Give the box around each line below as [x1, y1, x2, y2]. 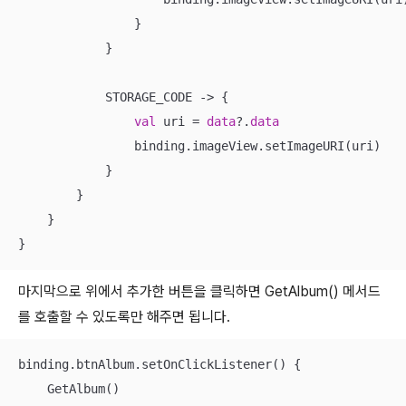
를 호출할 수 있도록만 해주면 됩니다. [18, 308, 230, 325]
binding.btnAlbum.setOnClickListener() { [18, 357, 301, 372]
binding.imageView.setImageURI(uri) [18, 139, 381, 153]
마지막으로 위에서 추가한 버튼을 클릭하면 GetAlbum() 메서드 [18, 283, 381, 300]
